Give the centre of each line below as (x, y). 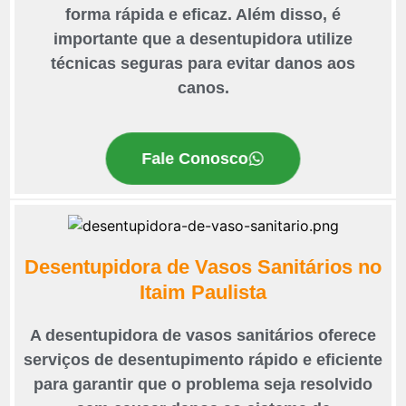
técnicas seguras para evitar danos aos (203, 64)
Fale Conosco (195, 158)
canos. (203, 88)
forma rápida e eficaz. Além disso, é (203, 15)
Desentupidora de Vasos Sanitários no (203, 267)
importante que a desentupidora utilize (203, 39)
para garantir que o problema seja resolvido (203, 385)
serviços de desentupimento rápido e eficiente (203, 360)
